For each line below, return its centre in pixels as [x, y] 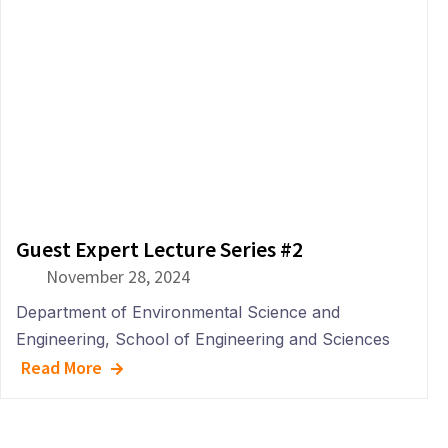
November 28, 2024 [118, 276]
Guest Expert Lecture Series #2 [159, 249]
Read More [61, 367]
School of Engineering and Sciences [252, 339]
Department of [71, 312]
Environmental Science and [236, 312]
